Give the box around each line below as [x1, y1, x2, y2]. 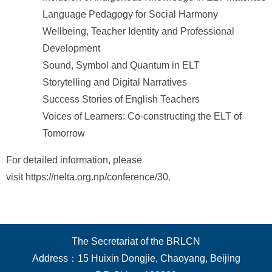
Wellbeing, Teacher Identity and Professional [42, 26, 234, 36]
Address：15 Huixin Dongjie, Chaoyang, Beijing [32, 253, 240, 263]
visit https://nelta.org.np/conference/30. [6, 172, 171, 182]
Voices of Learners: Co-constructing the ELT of [42, 111, 242, 121]
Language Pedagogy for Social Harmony [42, 9, 218, 19]
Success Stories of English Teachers [42, 94, 200, 104]
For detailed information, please [6, 155, 142, 165]
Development [42, 43, 100, 53]
